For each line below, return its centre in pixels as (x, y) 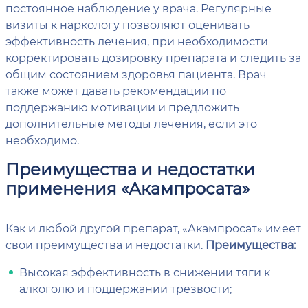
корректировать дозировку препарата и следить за (153, 58)
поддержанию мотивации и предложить (122, 107)
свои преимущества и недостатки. (106, 245)
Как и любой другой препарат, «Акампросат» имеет (153, 228)
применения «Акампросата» (128, 188)
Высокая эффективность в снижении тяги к (145, 272)
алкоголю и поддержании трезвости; (125, 289)
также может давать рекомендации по (116, 91)
